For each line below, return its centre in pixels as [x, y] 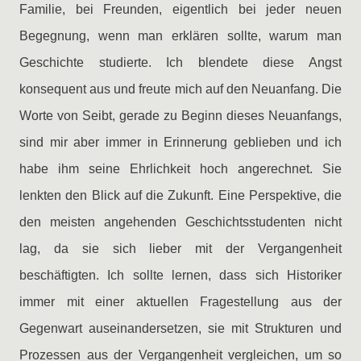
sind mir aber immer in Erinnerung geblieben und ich [180, 142]
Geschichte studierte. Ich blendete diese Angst [180, 62]
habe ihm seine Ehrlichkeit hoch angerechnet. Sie [180, 169]
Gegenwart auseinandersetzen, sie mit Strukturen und [180, 328]
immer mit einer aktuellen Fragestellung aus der [180, 302]
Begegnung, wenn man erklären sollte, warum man [180, 36]
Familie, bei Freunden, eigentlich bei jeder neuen [180, 9]
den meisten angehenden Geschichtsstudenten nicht [180, 222]
